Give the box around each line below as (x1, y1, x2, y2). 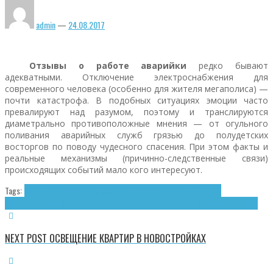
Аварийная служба (56, 184, 118, 197)
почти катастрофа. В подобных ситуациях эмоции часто (5, 94, 268, 107)
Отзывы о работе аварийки (29, 60, 187, 72)
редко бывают (186, 60, 269, 72)
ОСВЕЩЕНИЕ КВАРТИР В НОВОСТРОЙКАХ (47, 230, 206, 246)
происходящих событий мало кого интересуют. (5, 164, 202, 176)
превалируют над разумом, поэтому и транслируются (5, 106, 268, 118)
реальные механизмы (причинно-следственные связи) (5, 152, 268, 165)
